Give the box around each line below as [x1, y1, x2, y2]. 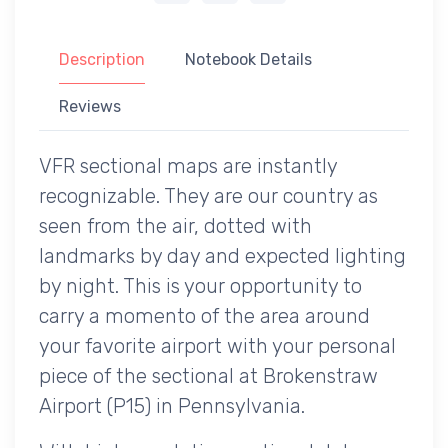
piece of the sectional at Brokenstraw [39, 363, 378, 388]
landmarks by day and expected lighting [39, 243, 406, 268]
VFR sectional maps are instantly [39, 153, 337, 178]
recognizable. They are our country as [39, 183, 378, 208]
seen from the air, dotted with [39, 213, 312, 238]
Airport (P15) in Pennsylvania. [39, 393, 305, 418]
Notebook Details [185, 49, 312, 69]
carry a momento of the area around [39, 303, 370, 328]
